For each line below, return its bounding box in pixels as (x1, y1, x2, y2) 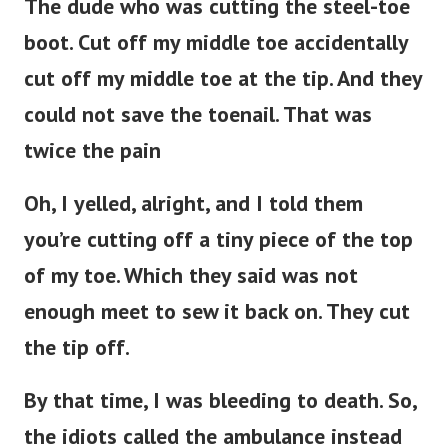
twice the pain (24, 136, 161, 165)
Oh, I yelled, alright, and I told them (24, 189, 363, 218)
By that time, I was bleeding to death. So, (24, 386, 416, 415)
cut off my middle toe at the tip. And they (24, 64, 422, 93)
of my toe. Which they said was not (24, 261, 358, 290)
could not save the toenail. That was (24, 100, 372, 129)
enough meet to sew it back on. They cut (24, 297, 410, 326)
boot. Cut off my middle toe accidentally (24, 28, 408, 57)
